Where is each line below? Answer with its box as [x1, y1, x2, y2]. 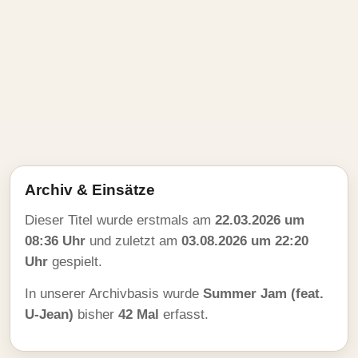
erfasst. [159, 307, 209, 322]
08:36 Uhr [25, 233, 86, 249]
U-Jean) [25, 307, 74, 322]
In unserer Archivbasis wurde [25, 286, 203, 301]
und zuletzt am [86, 233, 181, 249]
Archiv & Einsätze [25, 181, 155, 198]
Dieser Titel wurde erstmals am [25, 213, 215, 228]
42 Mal [118, 307, 159, 322]
